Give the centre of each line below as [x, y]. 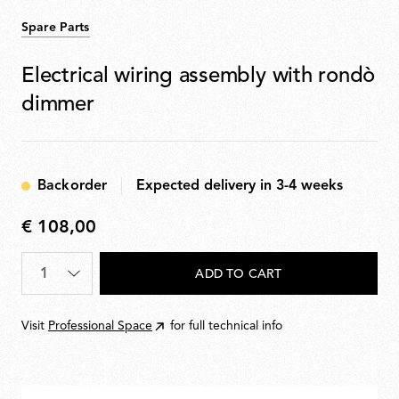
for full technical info [226, 326]
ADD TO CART [239, 274]
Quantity [49, 265]
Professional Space [100, 326]
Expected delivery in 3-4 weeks [240, 186]
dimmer [58, 105]
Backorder [73, 186]
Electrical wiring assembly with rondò [199, 77]
